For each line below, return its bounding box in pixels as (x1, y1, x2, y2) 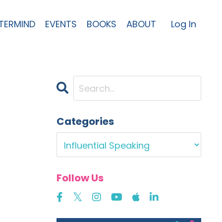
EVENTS (45, 18, 77, 30)
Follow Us (56, 171, 104, 185)
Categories (56, 114, 114, 128)
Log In (171, 18, 196, 30)
